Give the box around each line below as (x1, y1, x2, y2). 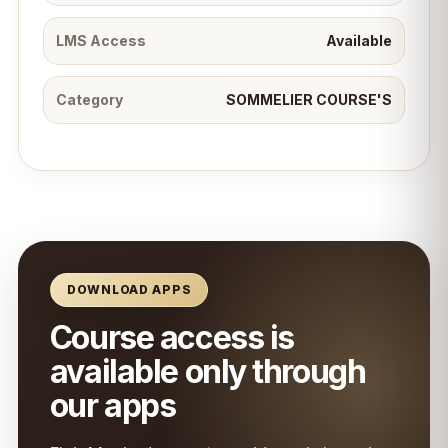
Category (55, 91, 123, 108)
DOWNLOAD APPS (66, 282, 192, 297)
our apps (49, 386, 176, 425)
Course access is (49, 318, 294, 357)
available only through (49, 352, 366, 391)
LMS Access (55, 32, 146, 49)
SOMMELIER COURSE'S (226, 91, 393, 108)
